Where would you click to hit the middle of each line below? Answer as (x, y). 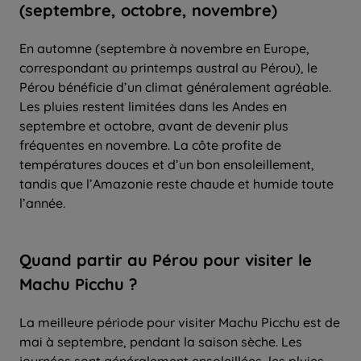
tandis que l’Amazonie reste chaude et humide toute (176, 183)
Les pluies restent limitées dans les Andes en (153, 106)
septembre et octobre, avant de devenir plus (154, 125)
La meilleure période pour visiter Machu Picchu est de (180, 322)
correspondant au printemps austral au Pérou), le (168, 67)
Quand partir (71, 259)
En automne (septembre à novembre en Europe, (164, 48)
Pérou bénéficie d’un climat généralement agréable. (175, 87)
